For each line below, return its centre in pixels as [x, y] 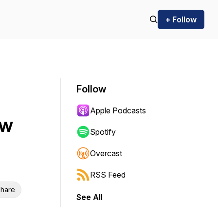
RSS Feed [108, 175]
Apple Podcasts [118, 110]
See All [90, 197]
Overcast [106, 153]
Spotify [103, 132]
